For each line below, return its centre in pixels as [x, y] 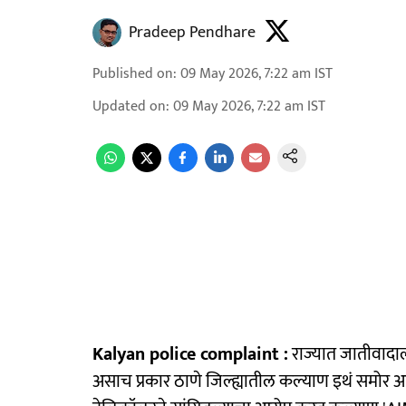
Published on [133, 74]
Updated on [129, 106]
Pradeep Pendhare [192, 33]
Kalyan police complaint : [190, 354]
